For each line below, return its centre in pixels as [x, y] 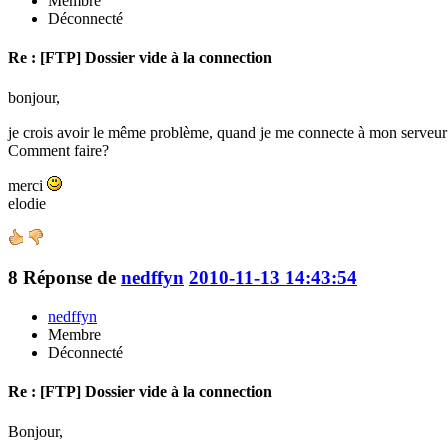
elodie [27, 203]
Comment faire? [58, 150]
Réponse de [72, 278]
